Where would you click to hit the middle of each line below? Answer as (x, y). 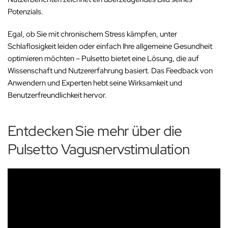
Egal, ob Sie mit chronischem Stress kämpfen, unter (93, 34)
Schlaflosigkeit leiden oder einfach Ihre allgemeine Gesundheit (110, 46)
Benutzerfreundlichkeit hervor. (58, 95)
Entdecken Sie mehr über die (95, 131)
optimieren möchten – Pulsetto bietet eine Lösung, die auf (104, 58)
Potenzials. (25, 11)
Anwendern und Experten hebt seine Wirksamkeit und (95, 83)
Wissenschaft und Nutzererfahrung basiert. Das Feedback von (110, 70)
